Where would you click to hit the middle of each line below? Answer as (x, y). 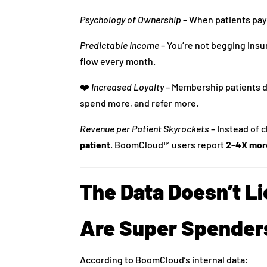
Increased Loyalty (128, 86)
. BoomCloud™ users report (168, 144)
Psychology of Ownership (131, 19)
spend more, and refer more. (139, 103)
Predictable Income (120, 45)
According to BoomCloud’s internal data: (164, 259)
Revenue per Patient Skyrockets (145, 128)
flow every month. (118, 61)
